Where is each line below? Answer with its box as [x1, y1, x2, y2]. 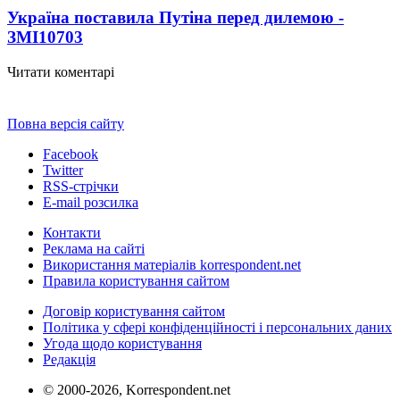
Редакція [43, 351, 96, 367]
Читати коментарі [7, 63, 114, 79]
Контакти [43, 224, 101, 240]
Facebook [43, 146, 98, 162]
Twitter [43, 162, 83, 178]
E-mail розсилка [43, 194, 138, 210]
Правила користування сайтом [43, 272, 229, 288]
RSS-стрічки [43, 178, 119, 194]
